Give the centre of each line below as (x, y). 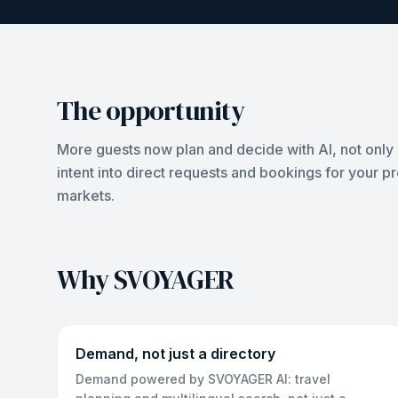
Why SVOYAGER (145, 279)
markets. (86, 195)
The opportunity (151, 111)
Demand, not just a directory (175, 354)
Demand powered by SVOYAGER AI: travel (203, 379)
